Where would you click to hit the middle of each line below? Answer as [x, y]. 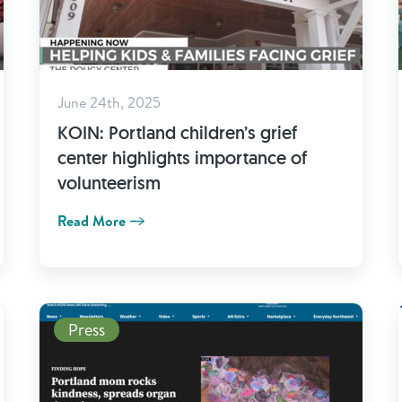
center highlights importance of [182, 158]
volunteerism [109, 183]
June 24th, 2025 [109, 102]
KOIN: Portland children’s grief [177, 133]
